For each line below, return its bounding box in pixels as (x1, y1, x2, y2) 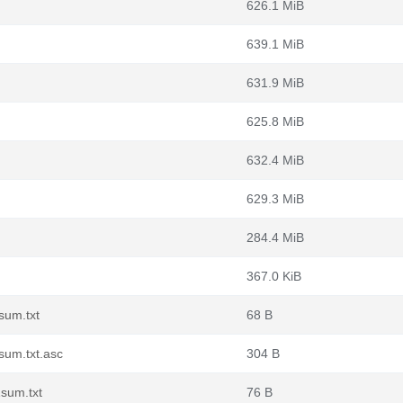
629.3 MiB (246, 192, 304, 206)
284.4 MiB (246, 230, 304, 245)
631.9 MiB (246, 76, 304, 90)
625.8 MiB (246, 114, 304, 129)
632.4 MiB (246, 153, 304, 167)
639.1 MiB (246, 37, 304, 51)
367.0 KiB (246, 269, 301, 283)
